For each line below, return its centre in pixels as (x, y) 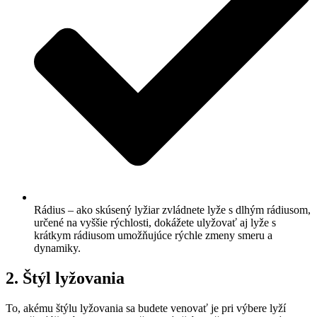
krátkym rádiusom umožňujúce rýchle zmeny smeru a (153, 236)
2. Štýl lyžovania (65, 278)
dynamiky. (57, 248)
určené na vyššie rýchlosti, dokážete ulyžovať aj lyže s (155, 223)
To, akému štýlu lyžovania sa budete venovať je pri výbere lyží (146, 309)
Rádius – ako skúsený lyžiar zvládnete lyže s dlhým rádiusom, (172, 210)
